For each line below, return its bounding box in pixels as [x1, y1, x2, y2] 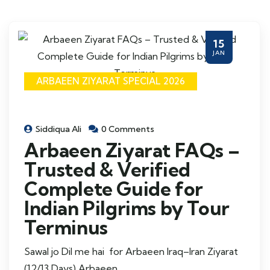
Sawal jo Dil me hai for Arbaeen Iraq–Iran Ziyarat [24, 245, 238, 257]
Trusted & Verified [24, 157, 190, 181]
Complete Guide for [24, 177, 203, 201]
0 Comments [101, 124, 154, 134]
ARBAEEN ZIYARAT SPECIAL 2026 [36, 75, 185, 87]
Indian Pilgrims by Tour [24, 196, 230, 220]
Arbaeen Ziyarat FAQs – [24, 138, 240, 162]
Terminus [24, 215, 108, 239]
